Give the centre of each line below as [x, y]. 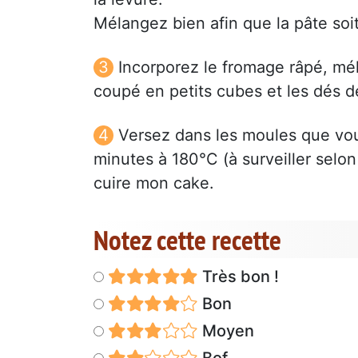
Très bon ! [238, 276]
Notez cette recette [187, 239]
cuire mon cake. [154, 183]
